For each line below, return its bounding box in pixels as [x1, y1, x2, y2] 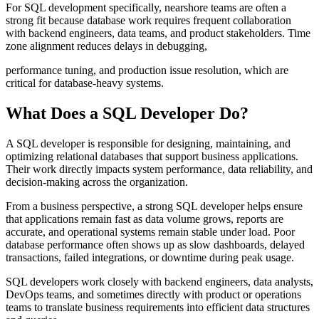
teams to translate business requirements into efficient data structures [6, 300, 310, 313]
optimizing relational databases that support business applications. [6, 150, 298, 162]
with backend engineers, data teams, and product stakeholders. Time [6, 26, 310, 39]
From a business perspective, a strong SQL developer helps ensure [6, 199, 303, 212]
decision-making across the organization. [6, 175, 188, 188]
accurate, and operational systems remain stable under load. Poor [6, 225, 295, 238]
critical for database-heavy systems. [6, 76, 164, 89]
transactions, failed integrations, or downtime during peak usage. [6, 251, 294, 263]
